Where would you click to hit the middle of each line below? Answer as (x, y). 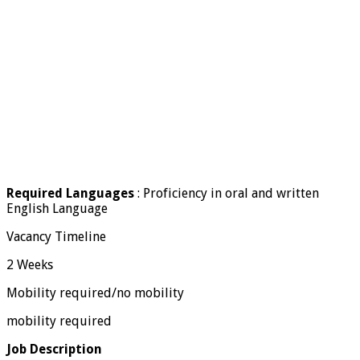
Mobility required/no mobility (95, 292)
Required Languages (70, 193)
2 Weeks (30, 264)
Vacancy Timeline (56, 236)
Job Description (54, 349)
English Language (57, 208)
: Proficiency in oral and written (227, 193)
